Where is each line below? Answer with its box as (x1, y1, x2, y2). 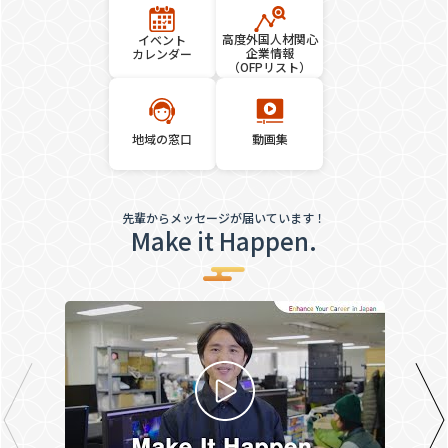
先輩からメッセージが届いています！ (122, 208, 326, 226)
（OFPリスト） (228, 57, 312, 75)
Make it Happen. (131, 222, 317, 258)
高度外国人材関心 (221, 29, 318, 47)
